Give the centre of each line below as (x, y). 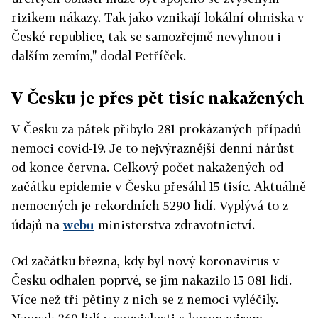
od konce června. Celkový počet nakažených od (147, 167)
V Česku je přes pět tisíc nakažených (158, 98)
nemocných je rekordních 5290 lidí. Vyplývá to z (150, 205)
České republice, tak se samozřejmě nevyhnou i (146, 37)
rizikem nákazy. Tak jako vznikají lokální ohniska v (158, 17)
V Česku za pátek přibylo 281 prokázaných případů (156, 129)
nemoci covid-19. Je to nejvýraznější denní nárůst (153, 148)
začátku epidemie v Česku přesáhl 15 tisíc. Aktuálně (159, 186)
